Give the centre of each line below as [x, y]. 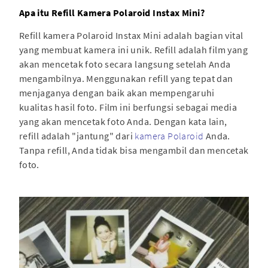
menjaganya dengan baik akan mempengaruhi [117, 92]
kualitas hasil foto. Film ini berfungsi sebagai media [128, 107]
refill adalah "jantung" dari [77, 135]
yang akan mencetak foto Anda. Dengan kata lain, [123, 121]
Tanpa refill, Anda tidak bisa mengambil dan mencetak [134, 150]
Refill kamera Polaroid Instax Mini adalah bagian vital [131, 35]
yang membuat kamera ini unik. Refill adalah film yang [133, 49]
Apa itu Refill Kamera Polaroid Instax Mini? [112, 12]
